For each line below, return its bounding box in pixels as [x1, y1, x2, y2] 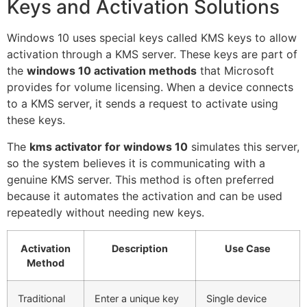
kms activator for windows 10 [29, 139, 188, 153]
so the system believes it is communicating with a [7, 156, 265, 170]
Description [112, 242, 168, 254]
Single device [206, 292, 267, 304]
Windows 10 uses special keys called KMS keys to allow [7, 31, 297, 45]
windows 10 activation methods [27, 64, 197, 78]
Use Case [225, 242, 271, 254]
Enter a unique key [95, 292, 179, 304]
